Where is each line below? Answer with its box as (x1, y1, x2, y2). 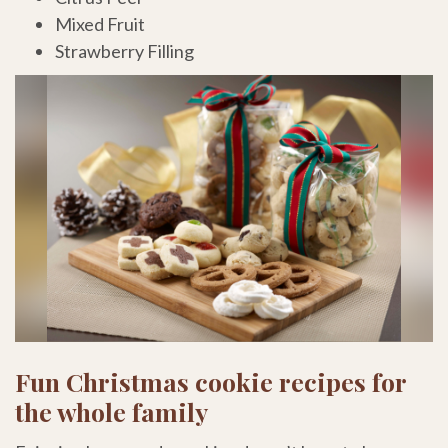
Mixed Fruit (55, 12, 148, 35)
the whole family (15, 394, 208, 428)
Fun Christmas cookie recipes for (15, 364, 406, 398)
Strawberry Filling (55, 39, 194, 62)
